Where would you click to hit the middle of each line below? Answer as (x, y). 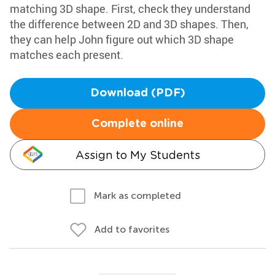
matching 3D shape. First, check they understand (130, 9)
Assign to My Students (137, 155)
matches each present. (67, 55)
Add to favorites (132, 229)
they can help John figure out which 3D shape (122, 39)
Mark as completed (137, 196)
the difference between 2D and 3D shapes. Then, (129, 24)
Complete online (137, 124)
